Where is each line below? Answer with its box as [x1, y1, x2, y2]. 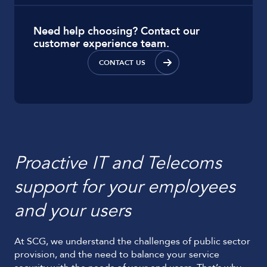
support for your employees [14, 175, 235, 199]
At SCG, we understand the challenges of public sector [14, 235, 250, 248]
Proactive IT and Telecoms [14, 151, 222, 175]
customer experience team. [33, 36, 169, 51]
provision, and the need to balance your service [14, 248, 219, 261]
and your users [14, 198, 131, 223]
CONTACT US [99, 58, 145, 67]
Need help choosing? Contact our [33, 24, 200, 39]
